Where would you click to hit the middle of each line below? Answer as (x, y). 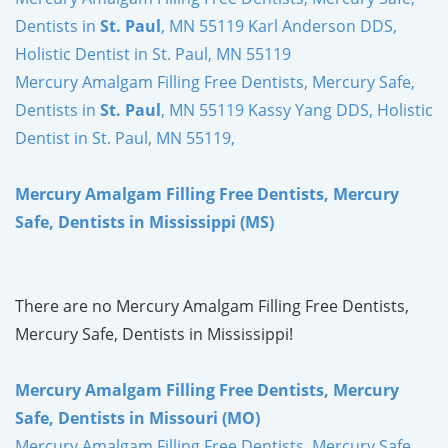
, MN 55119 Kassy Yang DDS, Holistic (297, 109)
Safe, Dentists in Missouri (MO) (137, 417)
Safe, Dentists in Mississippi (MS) (144, 221)
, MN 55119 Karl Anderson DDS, (279, 25)
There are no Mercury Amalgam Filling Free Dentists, (212, 305)
